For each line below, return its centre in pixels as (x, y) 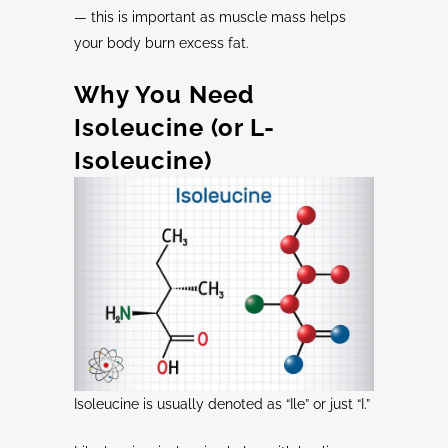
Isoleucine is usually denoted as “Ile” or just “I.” (222, 404)
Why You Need (164, 95)
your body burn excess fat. (161, 43)
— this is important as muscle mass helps (210, 17)
